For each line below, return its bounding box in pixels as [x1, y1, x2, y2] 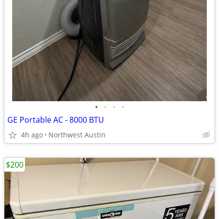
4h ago [21, 130, 43, 139]
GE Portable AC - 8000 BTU [7, 114, 104, 125]
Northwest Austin [48, 130, 106, 139]
